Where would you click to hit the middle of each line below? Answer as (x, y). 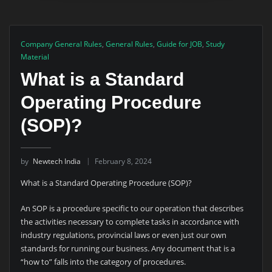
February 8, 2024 (123, 161)
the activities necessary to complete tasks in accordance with (130, 222)
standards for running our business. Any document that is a (127, 249)
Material (35, 57)
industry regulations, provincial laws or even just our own (123, 235)
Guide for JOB (179, 44)
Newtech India (56, 161)
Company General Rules (61, 44)
